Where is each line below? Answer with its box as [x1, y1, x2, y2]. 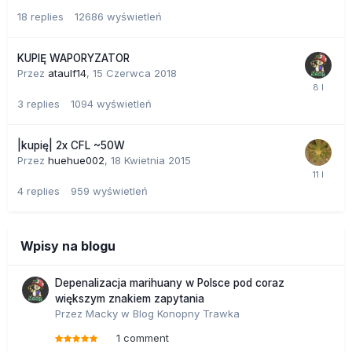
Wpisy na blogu [20, 237, 115, 254]
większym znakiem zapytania [55, 291, 204, 305]
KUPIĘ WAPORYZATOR [17, 51, 130, 64]
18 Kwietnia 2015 [111, 153, 191, 167]
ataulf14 [48, 66, 86, 79]
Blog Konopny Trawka [133, 306, 240, 320]
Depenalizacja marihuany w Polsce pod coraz [55, 276, 284, 289]
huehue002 [48, 153, 104, 167]
